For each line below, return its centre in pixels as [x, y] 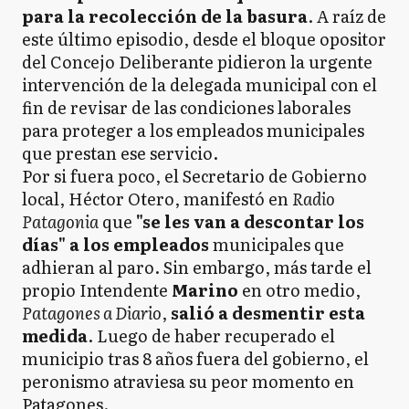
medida [55, 335]
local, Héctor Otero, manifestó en [157, 198]
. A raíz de [347, 16]
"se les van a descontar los [250, 221]
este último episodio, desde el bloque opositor [204, 38]
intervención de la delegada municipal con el [199, 84]
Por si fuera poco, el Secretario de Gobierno [194, 175]
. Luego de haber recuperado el [211, 335]
